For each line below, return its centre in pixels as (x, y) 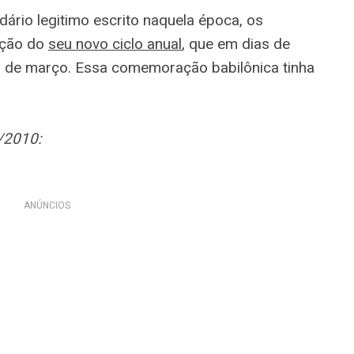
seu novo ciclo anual (115, 44)
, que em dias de (236, 44)
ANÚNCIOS (47, 206)
